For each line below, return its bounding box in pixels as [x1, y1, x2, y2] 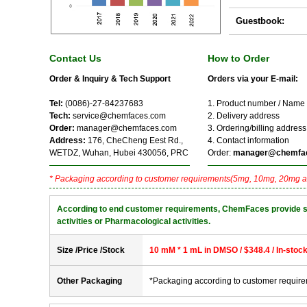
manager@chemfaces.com [77, 123, 177, 133]
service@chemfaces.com [71, 111, 166, 121]
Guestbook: [236, 16, 284, 26]
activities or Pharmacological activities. [57, 217, 210, 226]
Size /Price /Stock [57, 245, 125, 255]
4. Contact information [208, 136, 289, 145]
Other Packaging [57, 276, 122, 286]
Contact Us [49, 53, 101, 64]
